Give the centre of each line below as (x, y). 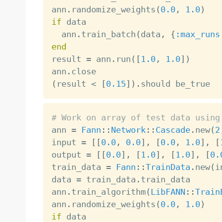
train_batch (108, 34)
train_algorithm (108, 192)
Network (128, 130)
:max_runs (197, 34)
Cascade (173, 130)
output (69, 154)
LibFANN (168, 192)
